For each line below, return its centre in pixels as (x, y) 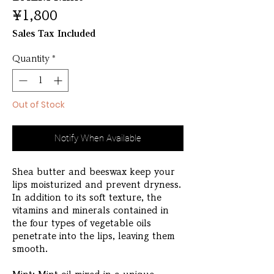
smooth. (30, 249)
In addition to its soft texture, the (87, 198)
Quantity (31, 59)
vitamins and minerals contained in (91, 211)
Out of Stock (39, 105)
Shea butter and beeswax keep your (94, 172)
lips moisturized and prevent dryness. (97, 185)
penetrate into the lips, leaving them (94, 236)
